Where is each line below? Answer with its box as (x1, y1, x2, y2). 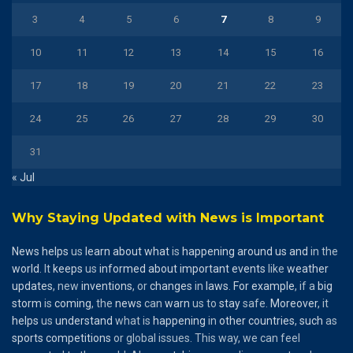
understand (55, 314, 113, 328)
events (232, 262, 266, 276)
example (251, 280, 295, 293)
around (237, 245, 273, 258)
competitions (46, 332, 111, 345)
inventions (81, 280, 132, 293)
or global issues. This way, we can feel (111, 332, 300, 345)
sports (12, 332, 43, 345)
